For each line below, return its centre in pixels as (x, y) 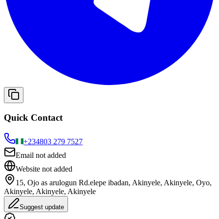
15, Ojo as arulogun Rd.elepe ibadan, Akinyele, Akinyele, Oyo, (114, 182)
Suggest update (42, 207)
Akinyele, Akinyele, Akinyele (50, 191)
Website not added (44, 169)
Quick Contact (33, 117)
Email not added (41, 155)
